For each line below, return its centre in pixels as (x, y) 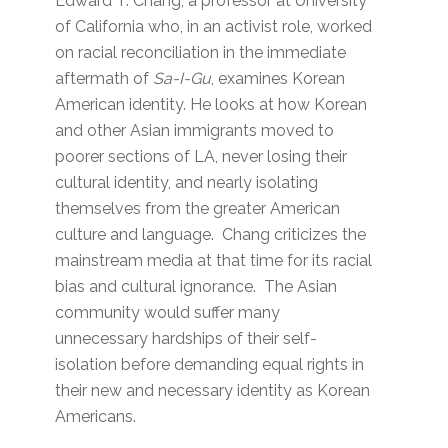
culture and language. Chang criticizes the (211, 235)
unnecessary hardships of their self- (186, 339)
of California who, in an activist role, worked (214, 27)
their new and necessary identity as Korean (213, 391)
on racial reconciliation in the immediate (201, 53)
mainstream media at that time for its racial (214, 261)
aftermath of (104, 79)
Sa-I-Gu (182, 79)
